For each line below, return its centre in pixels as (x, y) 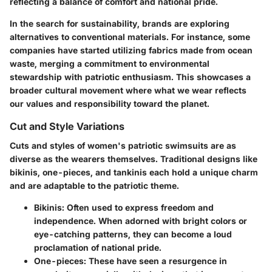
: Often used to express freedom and (138, 208)
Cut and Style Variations (67, 127)
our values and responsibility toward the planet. (110, 104)
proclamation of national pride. (98, 248)
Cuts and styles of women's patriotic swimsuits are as (123, 146)
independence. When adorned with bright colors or (141, 221)
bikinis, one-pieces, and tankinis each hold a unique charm (134, 172)
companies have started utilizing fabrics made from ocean (131, 50)
